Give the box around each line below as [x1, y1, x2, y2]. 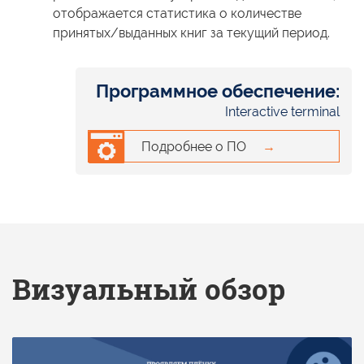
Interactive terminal [225, 104, 340, 120]
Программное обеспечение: [96, 80, 340, 102]
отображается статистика [53, 6, 219, 22]
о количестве [219, 6, 301, 22]
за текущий [210, 25, 279, 41]
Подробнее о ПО [141, 139, 246, 155]
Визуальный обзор [12, 270, 285, 308]
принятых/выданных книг [53, 25, 210, 41]
